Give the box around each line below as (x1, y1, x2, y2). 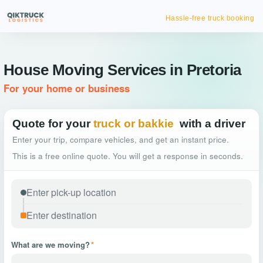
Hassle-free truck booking (165, 14, 254, 22)
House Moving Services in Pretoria (4, 61, 241, 79)
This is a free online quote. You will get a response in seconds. (12, 150, 243, 161)
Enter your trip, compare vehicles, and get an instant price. (12, 134, 229, 145)
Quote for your (12, 117, 90, 130)
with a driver (180, 117, 245, 130)
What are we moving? (11, 239, 90, 250)
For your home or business (4, 81, 130, 95)
